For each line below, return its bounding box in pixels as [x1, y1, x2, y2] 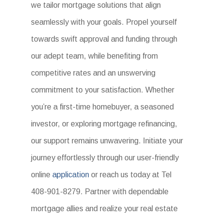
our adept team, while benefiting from [31, 52, 158, 61]
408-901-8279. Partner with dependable [31, 187, 169, 196]
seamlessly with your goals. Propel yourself [31, 18, 177, 27]
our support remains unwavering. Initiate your [31, 137, 184, 145]
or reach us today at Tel [89, 170, 172, 179]
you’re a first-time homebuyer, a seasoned [31, 103, 174, 111]
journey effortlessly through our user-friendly [31, 154, 179, 162]
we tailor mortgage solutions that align [31, 1, 161, 10]
